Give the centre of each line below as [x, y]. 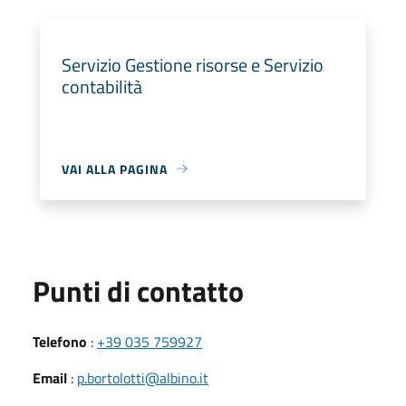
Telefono [60, 341]
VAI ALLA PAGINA [115, 169]
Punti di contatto [138, 290]
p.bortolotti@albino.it [143, 377]
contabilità [102, 86]
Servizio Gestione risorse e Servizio [193, 64]
